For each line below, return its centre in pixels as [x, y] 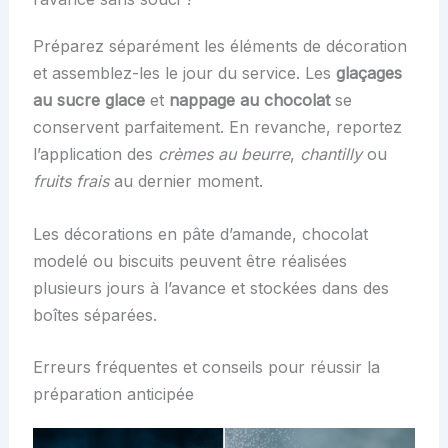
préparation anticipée [113, 394]
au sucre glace [88, 99]
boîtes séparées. [94, 314]
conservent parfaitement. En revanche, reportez [217, 126]
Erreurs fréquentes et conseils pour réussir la [206, 367]
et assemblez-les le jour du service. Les [184, 72]
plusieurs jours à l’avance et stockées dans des [210, 287]
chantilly [330, 153]
